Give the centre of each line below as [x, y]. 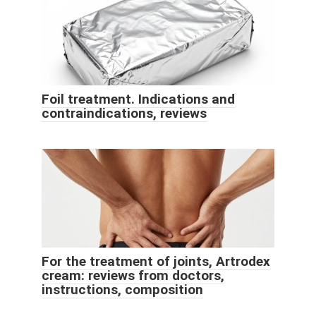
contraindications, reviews [124, 114]
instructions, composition [122, 290]
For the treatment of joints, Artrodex [156, 262]
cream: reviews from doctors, [133, 276]
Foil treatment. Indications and [138, 99]
